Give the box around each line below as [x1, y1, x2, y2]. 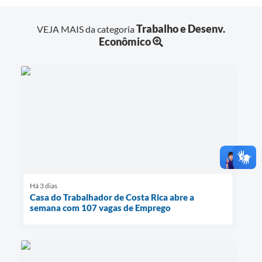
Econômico [99, 35, 151, 48]
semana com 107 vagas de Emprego [30, 202, 171, 213]
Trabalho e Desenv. [136, 22, 225, 35]
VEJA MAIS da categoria [37, 23, 136, 35]
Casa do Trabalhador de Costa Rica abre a [30, 191, 194, 202]
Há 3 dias [30, 181, 57, 190]
